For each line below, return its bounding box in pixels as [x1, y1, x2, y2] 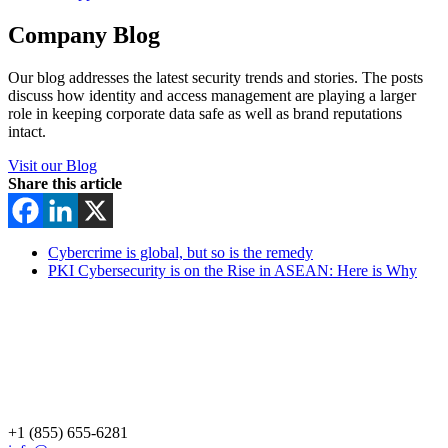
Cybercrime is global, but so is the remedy [48, 243, 313, 261]
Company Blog [8, 21, 160, 48]
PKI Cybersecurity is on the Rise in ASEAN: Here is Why [48, 261, 417, 279]
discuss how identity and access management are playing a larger [8, 86, 416, 104]
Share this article [8, 174, 122, 192]
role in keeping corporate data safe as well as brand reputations [8, 104, 402, 122]
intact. [8, 122, 46, 140]
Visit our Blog [8, 156, 97, 174]
